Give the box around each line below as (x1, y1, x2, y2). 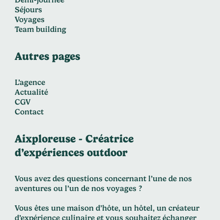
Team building (15, 24, 66, 34)
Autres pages (15, 49, 80, 62)
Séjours (15, 4, 42, 14)
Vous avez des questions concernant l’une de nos (15, 173, 192, 183)
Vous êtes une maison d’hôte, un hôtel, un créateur (15, 203, 199, 213)
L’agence (15, 77, 45, 87)
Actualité (15, 87, 48, 97)
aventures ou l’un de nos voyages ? (15, 183, 142, 193)
